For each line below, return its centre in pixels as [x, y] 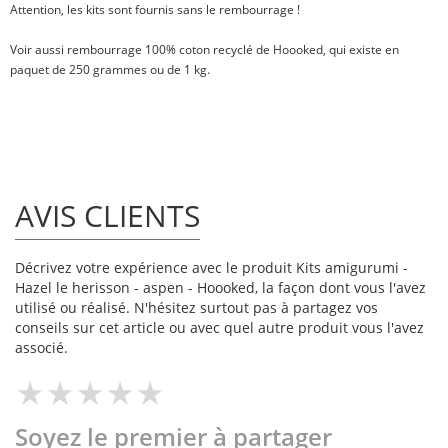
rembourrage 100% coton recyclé [161, 50]
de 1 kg [187, 70]
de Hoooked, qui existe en [327, 50]
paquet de [39, 70]
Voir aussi [38, 50]
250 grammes [108, 70]
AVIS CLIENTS [107, 216]
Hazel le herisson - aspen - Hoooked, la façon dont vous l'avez [220, 288]
